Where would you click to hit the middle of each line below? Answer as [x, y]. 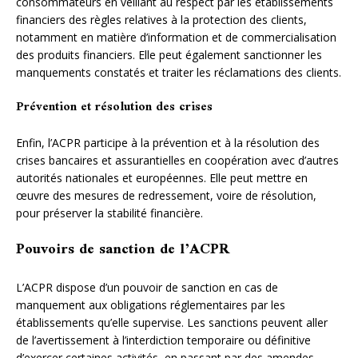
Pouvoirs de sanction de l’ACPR [123, 250]
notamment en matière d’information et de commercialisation [176, 37]
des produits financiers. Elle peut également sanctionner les [169, 54]
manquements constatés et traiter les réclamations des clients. [179, 72]
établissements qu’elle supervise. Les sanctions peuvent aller [172, 322]
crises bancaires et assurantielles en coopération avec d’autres [177, 160]
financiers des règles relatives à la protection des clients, [161, 19]
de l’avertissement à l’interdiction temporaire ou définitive [163, 340]
